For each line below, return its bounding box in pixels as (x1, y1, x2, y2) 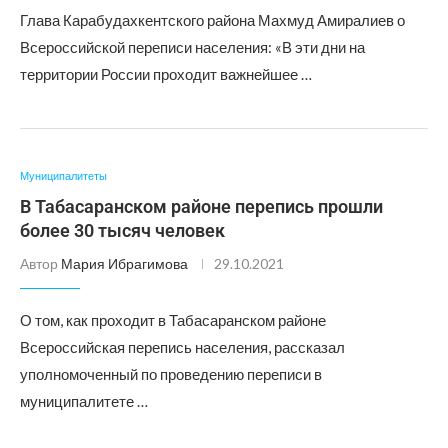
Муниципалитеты (20, 169, 107, 182)
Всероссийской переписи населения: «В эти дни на (20, 38, 365, 56)
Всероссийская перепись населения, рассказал (20, 338, 345, 356)
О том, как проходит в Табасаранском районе (20, 311, 326, 329)
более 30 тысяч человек (20, 220, 225, 241)
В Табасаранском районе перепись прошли (20, 196, 383, 217)
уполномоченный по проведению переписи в (20, 365, 322, 383)
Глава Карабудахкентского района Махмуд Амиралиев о (20, 11, 405, 29)
